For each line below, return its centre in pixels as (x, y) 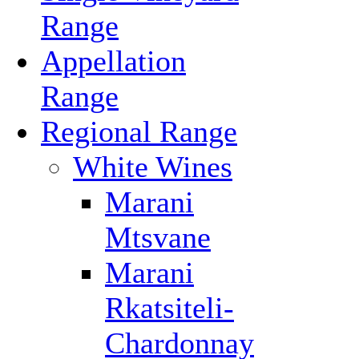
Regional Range (139, 131)
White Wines (153, 167)
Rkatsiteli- (169, 308)
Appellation (113, 61)
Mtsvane (158, 237)
